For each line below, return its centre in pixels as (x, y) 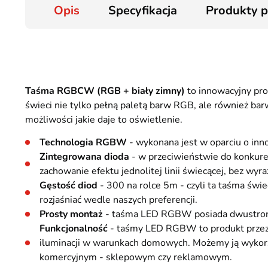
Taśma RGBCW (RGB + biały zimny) (105, 91)
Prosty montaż (72, 214)
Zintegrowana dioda (84, 157)
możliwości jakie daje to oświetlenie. (104, 120)
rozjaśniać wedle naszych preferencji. (118, 200)
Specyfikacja (143, 10)
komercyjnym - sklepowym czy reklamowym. (136, 257)
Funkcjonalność (74, 229)
